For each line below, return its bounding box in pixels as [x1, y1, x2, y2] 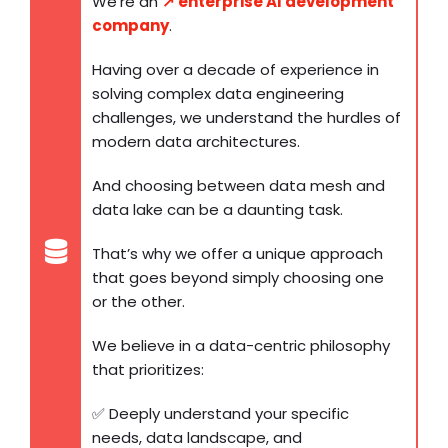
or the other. [92, 291, 185, 313]
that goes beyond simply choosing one [92, 267, 384, 289]
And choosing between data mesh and [92, 175, 385, 197]
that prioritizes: [92, 359, 204, 381]
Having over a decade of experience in [92, 59, 379, 81]
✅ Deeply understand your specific [92, 403, 349, 425]
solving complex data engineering [92, 83, 344, 105]
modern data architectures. [92, 131, 300, 153]
